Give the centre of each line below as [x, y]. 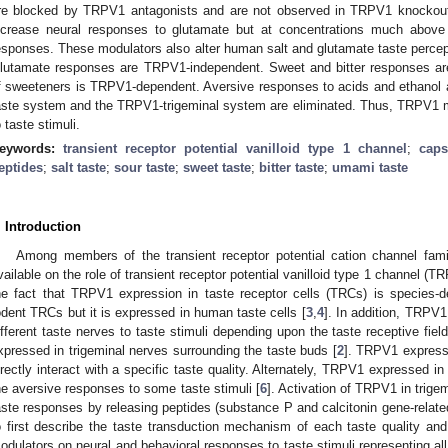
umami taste [370, 167]
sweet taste [217, 167]
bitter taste [291, 167]
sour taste [144, 167]
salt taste [78, 167]
